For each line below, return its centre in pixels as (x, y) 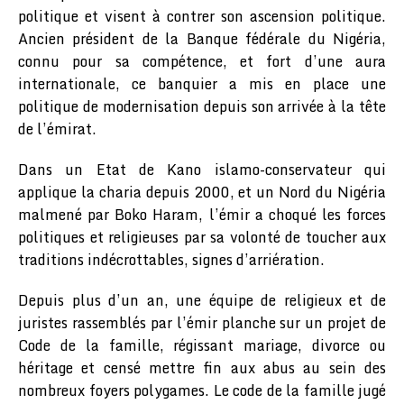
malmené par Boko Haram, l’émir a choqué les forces (202, 214)
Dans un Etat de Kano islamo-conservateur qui (202, 169)
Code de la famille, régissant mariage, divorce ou (202, 345)
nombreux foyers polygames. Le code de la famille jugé (202, 390)
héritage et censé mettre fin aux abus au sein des (202, 367)
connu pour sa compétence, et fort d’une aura (202, 61)
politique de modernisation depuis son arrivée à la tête (202, 106)
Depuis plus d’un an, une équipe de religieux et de (202, 300)
